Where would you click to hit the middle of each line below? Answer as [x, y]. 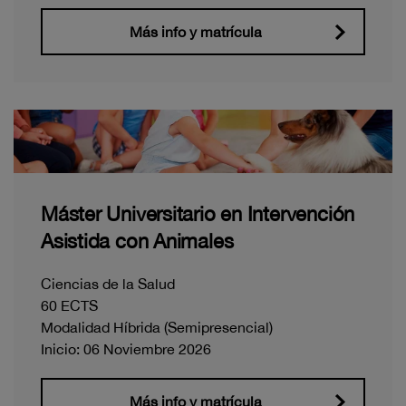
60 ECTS [69, 305]
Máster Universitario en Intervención [198, 213]
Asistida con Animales [137, 241]
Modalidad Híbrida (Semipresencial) [157, 327]
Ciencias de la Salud [108, 283]
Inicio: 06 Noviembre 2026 [126, 348]
